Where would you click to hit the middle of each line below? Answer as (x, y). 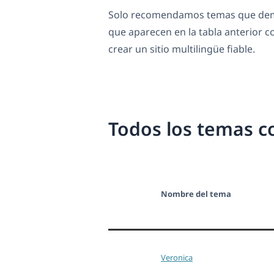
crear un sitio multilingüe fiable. (182, 49)
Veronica (177, 258)
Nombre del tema (196, 194)
